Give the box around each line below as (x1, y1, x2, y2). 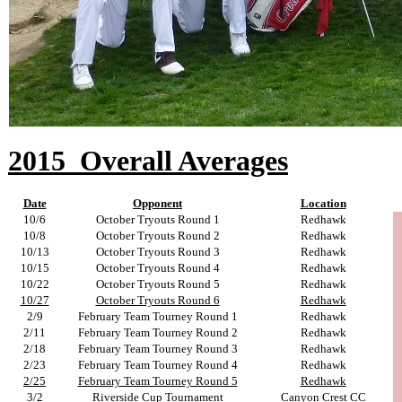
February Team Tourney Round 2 (77, 326, 238, 340)
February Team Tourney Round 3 (77, 342, 238, 356)
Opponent (133, 197, 182, 211)
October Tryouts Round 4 (95, 261, 220, 275)
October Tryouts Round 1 (95, 213, 220, 227)
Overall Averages (80, 144, 288, 178)
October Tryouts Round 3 (95, 245, 220, 259)
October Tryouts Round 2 (95, 229, 220, 243)
